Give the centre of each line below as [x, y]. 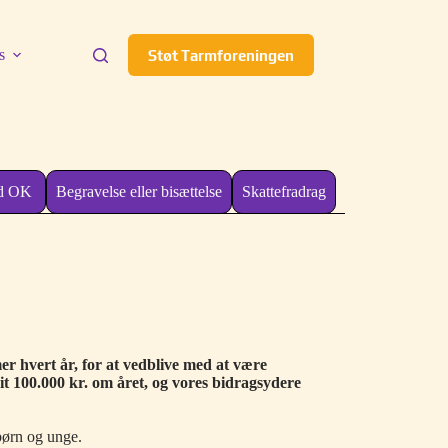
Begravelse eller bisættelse [139, 191]
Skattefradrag [284, 191]
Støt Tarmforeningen [220, 55]
